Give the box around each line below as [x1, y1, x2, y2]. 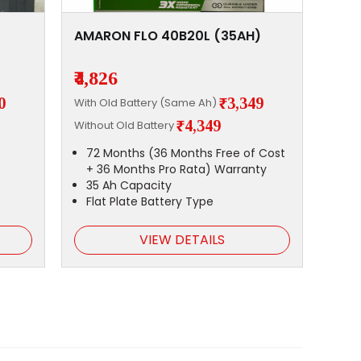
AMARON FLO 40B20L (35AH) [73, 27, 261, 46]
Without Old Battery [73, 117, 176, 133]
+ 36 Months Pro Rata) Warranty [85, 161, 267, 178]
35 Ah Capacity [85, 177, 172, 194]
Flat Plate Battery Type [85, 193, 214, 210]
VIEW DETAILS [139, 230, 225, 250]
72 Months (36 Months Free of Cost [85, 145, 285, 162]
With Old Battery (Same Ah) [73, 94, 219, 110]
